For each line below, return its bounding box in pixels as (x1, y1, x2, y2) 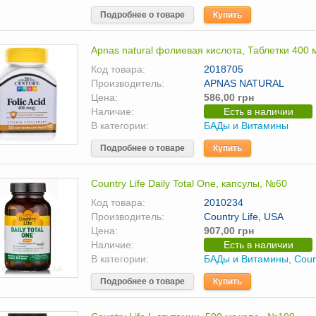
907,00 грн (204, 225, 254, 236)
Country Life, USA (204, 211, 284, 222)
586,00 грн (204, 92, 254, 103)
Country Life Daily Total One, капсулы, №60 (91, 178, 287, 189)
